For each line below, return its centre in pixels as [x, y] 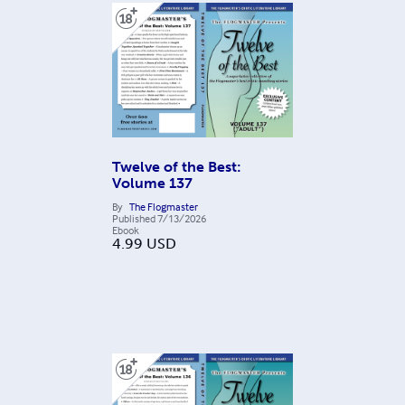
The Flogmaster [164, 206]
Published [134, 218]
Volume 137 [152, 183]
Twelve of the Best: [177, 166]
